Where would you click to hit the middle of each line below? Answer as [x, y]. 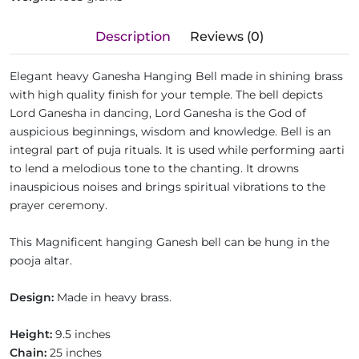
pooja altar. [42, 260]
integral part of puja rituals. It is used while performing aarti [177, 150]
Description [133, 36]
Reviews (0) [227, 36]
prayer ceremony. [60, 205]
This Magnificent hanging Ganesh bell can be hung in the [169, 242]
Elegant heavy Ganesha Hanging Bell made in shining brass [176, 76]
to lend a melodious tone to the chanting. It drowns [154, 168]
